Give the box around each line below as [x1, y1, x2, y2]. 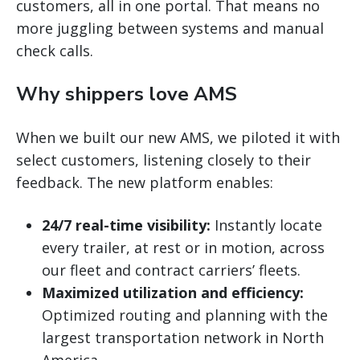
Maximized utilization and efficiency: [42, 283, 304, 303]
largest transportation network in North [42, 328, 324, 348]
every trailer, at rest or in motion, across [42, 238, 325, 258]
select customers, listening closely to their [16, 150, 311, 170]
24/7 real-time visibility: [42, 215, 211, 235]
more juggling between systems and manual [16, 18, 324, 39]
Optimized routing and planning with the [42, 305, 328, 325]
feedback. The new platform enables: [16, 173, 273, 193]
